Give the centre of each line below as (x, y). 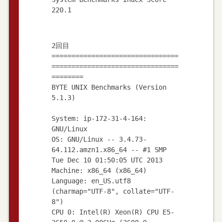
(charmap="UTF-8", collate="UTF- (113, 191)
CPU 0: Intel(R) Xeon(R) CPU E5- (113, 212)
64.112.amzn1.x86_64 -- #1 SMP (109, 149)
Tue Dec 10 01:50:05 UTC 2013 (107, 160)
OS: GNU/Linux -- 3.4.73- (99, 139)
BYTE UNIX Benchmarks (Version (109, 87)
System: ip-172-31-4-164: (99, 118)
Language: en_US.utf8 (91, 181)
